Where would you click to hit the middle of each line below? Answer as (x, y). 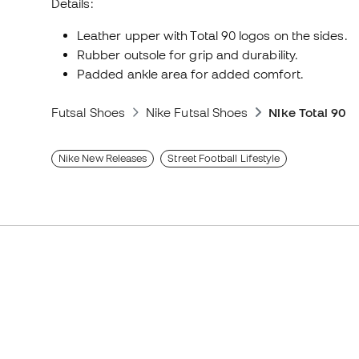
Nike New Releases (103, 159)
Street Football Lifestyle (224, 159)
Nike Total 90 (308, 113)
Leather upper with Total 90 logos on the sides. (212, 36)
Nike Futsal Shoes (197, 113)
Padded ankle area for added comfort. (190, 74)
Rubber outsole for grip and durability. (188, 55)
